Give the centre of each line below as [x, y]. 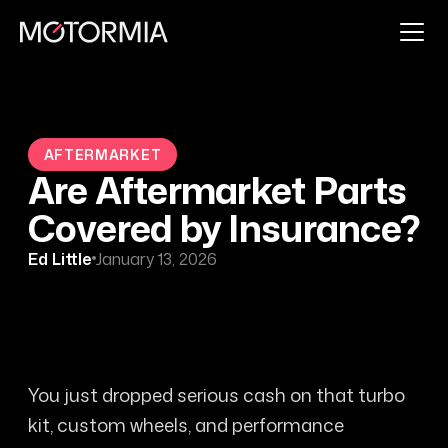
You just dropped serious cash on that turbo [216, 394]
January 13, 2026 [156, 258]
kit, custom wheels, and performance [185, 424]
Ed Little [59, 258]
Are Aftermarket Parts [217, 189]
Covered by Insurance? [224, 227]
